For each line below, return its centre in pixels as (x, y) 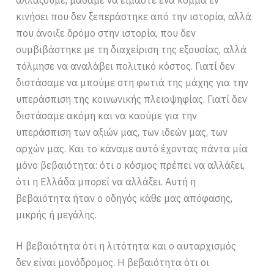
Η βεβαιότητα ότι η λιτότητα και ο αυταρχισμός (126, 246)
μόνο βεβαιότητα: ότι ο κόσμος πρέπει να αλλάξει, (131, 165)
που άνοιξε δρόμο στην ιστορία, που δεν (106, 33)
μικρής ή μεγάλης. (57, 215)
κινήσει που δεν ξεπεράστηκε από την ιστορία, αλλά (134, 17)
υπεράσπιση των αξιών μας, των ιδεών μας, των (122, 132)
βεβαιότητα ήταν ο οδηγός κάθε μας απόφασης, (124, 198)
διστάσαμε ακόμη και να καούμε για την (107, 116)
